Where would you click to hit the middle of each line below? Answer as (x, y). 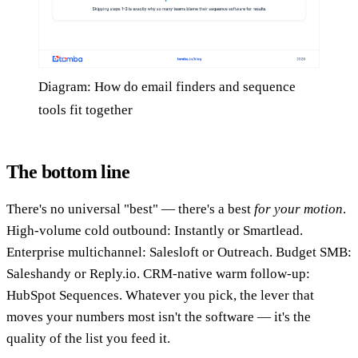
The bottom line (68, 171)
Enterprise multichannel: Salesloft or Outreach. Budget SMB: (179, 252)
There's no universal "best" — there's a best (130, 209)
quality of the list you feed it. (88, 338)
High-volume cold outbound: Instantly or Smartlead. (155, 230)
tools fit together (86, 109)
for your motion (298, 209)
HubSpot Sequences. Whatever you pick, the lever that (160, 295)
